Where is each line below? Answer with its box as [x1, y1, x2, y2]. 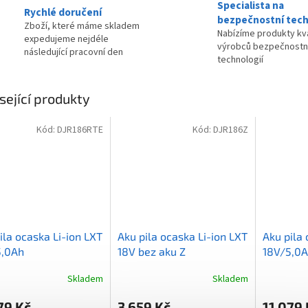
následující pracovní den [24, 45, 123, 60]
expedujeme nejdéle [24, 32, 109, 47]
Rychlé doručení [24, 5, 102, 21]
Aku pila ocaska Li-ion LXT [117, 229, 247, 243]
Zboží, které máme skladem [24, 19, 140, 34]
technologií [217, 52, 263, 67]
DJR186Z [212, 123, 248, 137]
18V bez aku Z [117, 244, 186, 258]
